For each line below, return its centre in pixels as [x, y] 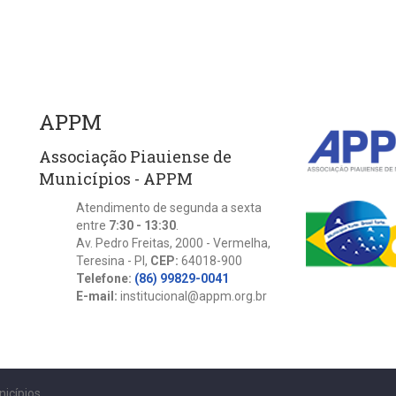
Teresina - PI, [113, 261]
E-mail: [97, 297]
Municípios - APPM [116, 179]
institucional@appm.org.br [192, 297]
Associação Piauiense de [135, 157]
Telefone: [104, 279]
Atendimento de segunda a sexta [169, 208]
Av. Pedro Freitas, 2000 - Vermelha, [173, 244]
